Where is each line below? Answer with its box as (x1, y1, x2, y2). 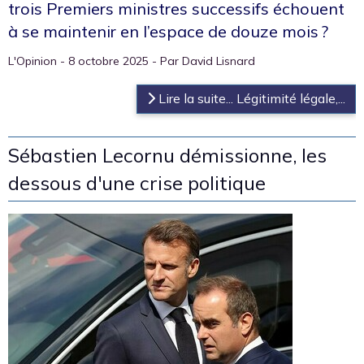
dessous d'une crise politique (8, 170, 266, 195)
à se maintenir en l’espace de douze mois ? (8, 20, 328, 41)
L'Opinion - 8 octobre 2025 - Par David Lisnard (8, 53, 255, 68)
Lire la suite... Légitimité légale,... (155, 89, 345, 106)
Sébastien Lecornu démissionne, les (8, 142, 327, 167)
